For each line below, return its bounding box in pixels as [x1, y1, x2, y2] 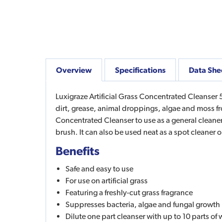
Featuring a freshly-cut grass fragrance [65, 187, 193, 197]
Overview [56, 65, 92, 74]
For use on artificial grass [65, 175, 148, 185]
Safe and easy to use [65, 164, 133, 173]
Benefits [55, 143, 100, 158]
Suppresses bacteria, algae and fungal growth [65, 199, 220, 209]
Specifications [115, 65, 166, 74]
